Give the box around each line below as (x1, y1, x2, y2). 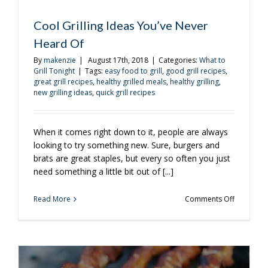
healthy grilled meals (96, 77, 166, 87)
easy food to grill (105, 66, 162, 76)
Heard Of (33, 36, 84, 50)
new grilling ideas (33, 87, 92, 98)
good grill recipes (166, 66, 226, 76)
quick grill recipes (96, 87, 155, 98)
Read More (33, 194, 71, 204)
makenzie (44, 55, 76, 65)
